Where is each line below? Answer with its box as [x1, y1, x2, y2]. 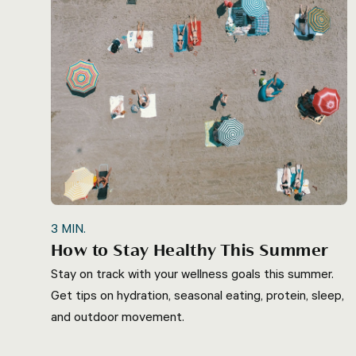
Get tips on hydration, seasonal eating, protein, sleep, [51, 286, 344, 303]
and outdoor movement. [51, 308, 184, 324]
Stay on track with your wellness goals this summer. [51, 265, 334, 281]
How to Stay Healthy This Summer [51, 241, 329, 261]
